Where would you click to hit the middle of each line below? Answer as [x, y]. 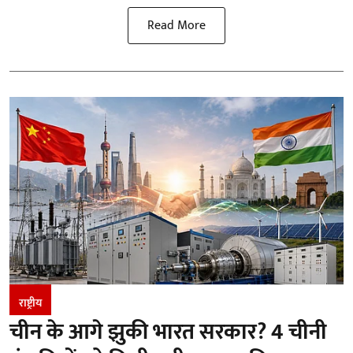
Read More [176, 25]
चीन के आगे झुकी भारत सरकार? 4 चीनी [168, 333]
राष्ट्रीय [30, 303]
